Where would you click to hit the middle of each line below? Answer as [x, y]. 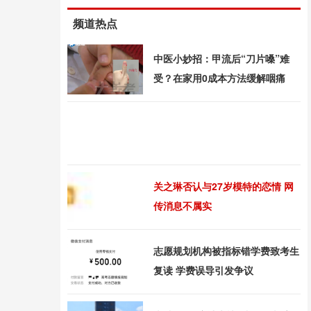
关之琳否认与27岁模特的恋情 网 [224, 186]
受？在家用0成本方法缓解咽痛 [219, 78]
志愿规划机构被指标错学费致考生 [226, 251]
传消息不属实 [183, 205]
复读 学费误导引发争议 [203, 270]
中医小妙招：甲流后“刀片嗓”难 [221, 58]
